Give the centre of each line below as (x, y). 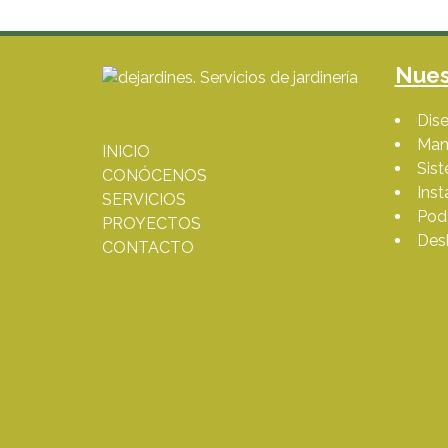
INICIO (126, 151)
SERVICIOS (144, 199)
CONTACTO (148, 247)
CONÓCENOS (154, 175)
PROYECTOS (151, 223)
